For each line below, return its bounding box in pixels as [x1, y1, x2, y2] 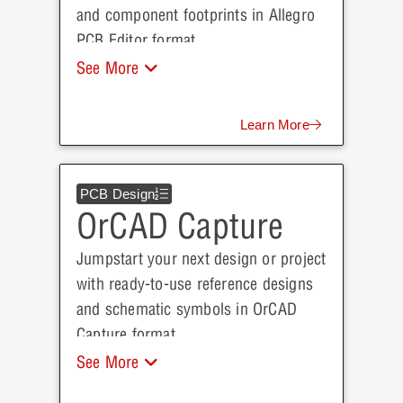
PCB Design [80, 186, 155, 201]
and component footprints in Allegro [76, 4, 315, 25]
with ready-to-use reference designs [76, 273, 313, 294]
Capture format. [76, 324, 180, 345]
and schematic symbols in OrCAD [76, 299, 297, 319]
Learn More [239, 117, 309, 132]
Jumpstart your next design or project [76, 248, 327, 269]
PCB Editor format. [76, 30, 201, 50]
